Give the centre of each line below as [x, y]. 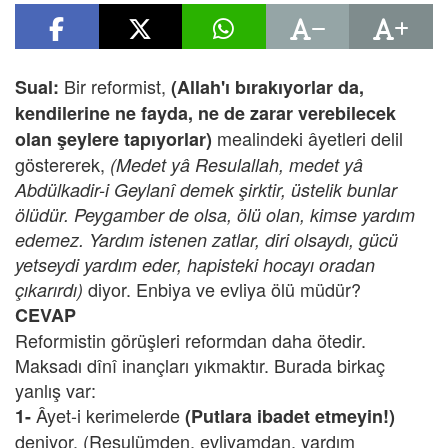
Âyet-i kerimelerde [108, 415]
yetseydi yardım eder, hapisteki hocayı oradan [195, 264]
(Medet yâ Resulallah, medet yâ [236, 164]
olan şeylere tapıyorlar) [113, 139]
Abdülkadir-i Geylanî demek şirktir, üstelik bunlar [206, 189]
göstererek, [62, 164]
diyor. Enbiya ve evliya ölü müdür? [222, 289]
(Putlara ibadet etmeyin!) [290, 416]
